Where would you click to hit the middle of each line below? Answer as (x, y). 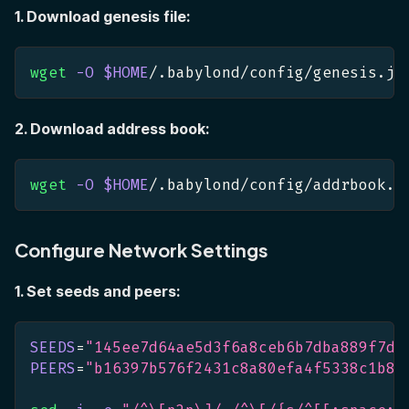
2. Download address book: (112, 128)
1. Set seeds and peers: (97, 291)
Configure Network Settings (142, 249)
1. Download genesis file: (102, 16)
